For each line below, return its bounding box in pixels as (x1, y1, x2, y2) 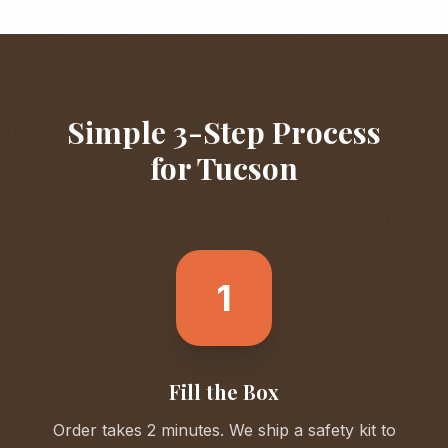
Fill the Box (169, 378, 279, 405)
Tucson (197, 148, 298, 188)
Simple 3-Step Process (67, 112, 381, 152)
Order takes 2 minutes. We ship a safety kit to (52, 420, 396, 440)
